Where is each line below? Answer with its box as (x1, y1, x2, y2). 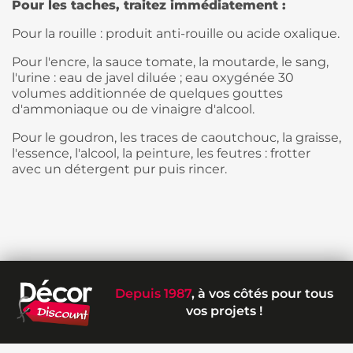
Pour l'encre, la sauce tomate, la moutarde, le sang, (12, 54, 329, 70)
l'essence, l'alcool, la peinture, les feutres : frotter (12, 146, 310, 162)
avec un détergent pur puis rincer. (12, 162, 227, 177)
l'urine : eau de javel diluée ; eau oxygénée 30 (12, 70, 294, 86)
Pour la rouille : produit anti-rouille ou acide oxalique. (12, 26, 340, 42)
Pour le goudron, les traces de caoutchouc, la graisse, (12, 130, 341, 146)
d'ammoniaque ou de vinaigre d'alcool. (12, 102, 255, 117)
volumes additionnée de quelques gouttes (12, 86, 283, 102)
